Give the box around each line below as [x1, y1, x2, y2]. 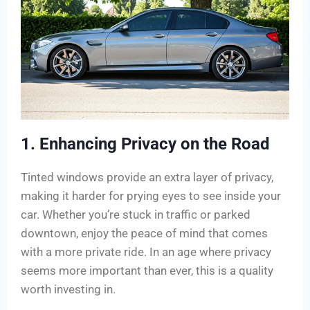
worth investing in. [21, 282, 116, 297]
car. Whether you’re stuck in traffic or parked [21, 208, 250, 222]
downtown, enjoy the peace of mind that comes [21, 226, 268, 241]
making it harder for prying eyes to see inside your [21, 189, 281, 203]
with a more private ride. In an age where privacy [21, 245, 271, 259]
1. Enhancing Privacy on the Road [21, 134, 270, 154]
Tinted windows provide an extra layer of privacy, [21, 170, 273, 185]
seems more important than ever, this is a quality [21, 264, 273, 278]
